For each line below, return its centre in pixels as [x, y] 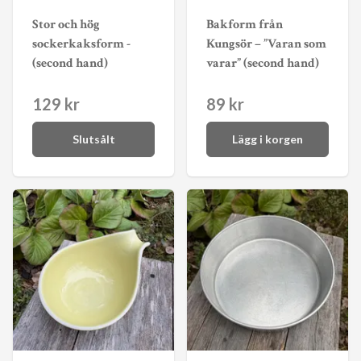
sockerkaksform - [81, 44]
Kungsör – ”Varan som [266, 44]
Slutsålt [93, 139]
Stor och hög [66, 24]
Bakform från [245, 24]
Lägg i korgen [268, 139]
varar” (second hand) [263, 63]
